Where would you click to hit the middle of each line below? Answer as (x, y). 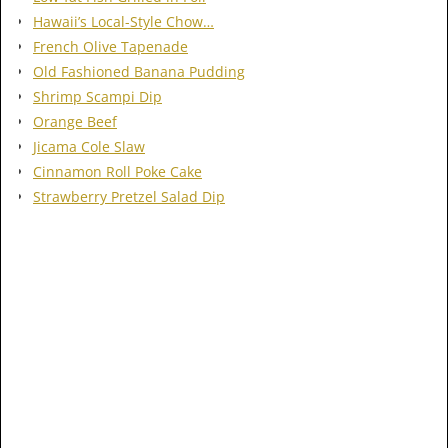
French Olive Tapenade (110, 46)
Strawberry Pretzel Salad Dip (129, 196)
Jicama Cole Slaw (89, 146)
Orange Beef (75, 121)
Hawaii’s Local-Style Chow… (123, 21)
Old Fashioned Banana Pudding (139, 71)
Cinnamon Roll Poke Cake (117, 171)
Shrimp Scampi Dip (97, 96)
